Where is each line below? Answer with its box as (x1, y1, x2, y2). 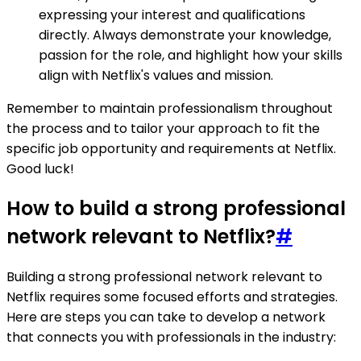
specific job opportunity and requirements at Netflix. (6, 139, 336, 158)
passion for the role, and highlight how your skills (39, 45, 342, 64)
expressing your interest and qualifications (39, 5, 305, 24)
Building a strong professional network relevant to (6, 268, 322, 287)
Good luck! (6, 159, 74, 178)
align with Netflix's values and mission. (39, 65, 273, 85)
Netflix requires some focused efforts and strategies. (6, 288, 338, 307)
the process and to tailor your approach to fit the (6, 118, 320, 138)
